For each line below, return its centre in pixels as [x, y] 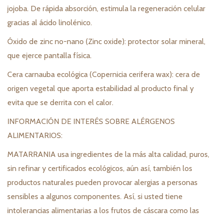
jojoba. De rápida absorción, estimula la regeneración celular [106, 9]
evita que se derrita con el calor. [60, 103]
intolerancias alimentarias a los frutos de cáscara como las [103, 211]
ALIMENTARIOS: [35, 136]
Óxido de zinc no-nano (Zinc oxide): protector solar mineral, [106, 42]
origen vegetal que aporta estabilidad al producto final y [101, 89]
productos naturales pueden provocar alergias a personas [102, 183]
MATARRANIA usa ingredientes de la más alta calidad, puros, [108, 155]
